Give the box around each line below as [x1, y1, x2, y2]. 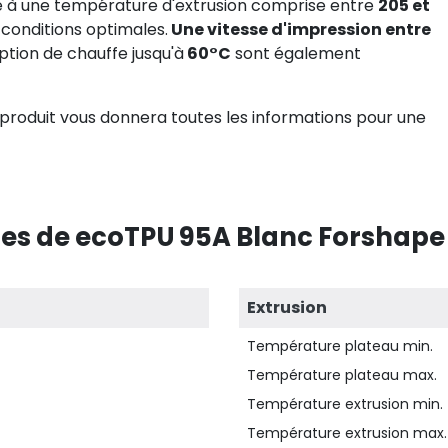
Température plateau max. [247, 365, 437, 385]
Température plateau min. [247, 336, 433, 356]
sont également [231, 42, 361, 65]
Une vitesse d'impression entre [168, 18, 431, 41]
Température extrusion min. [247, 394, 443, 414]
